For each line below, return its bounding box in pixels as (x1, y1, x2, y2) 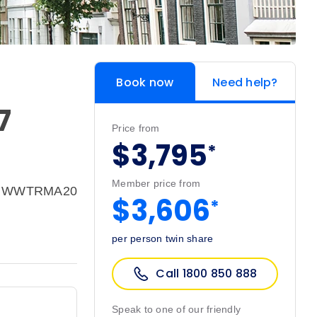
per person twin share (112, 233, 214, 245)
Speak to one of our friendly (112, 304, 241, 316)
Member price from (112, 178, 201, 190)
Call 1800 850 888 (156, 265, 258, 282)
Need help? (212, 74, 278, 91)
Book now (116, 74, 174, 91)
